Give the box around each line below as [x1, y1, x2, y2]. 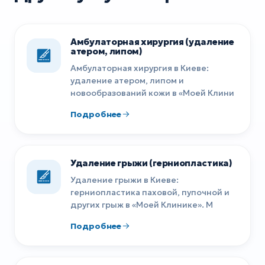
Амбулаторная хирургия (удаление [70, 35, 234, 47]
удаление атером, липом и [70, 75, 184, 86]
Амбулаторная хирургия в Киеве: [70, 62, 209, 73]
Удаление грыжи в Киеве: [70, 174, 179, 185]
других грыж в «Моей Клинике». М [70, 199, 213, 210]
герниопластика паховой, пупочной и [70, 186, 230, 198]
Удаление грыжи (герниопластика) [70, 157, 232, 169]
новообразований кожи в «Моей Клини [70, 87, 234, 98]
